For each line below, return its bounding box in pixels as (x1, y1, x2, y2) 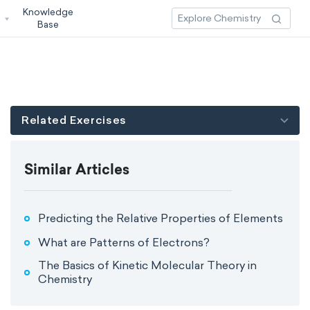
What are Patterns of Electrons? (38, 235, 210, 249)
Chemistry (38, 273, 92, 286)
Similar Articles (24, 164, 129, 178)
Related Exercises (21, 113, 127, 127)
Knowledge (23, 6, 74, 17)
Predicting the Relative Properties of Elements (38, 211, 283, 225)
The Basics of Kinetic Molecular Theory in (38, 259, 257, 272)
